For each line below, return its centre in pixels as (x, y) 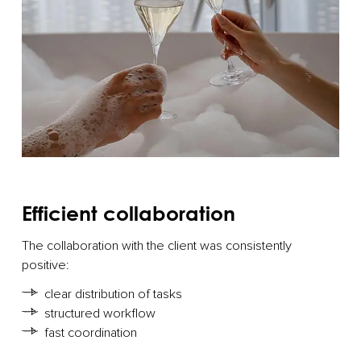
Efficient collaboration (132, 213)
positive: (48, 265)
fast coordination (92, 332)
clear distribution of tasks (114, 294)
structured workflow (101, 313)
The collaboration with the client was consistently (157, 245)
